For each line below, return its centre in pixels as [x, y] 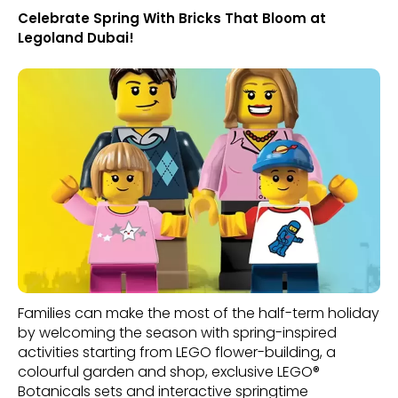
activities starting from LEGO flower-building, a [177, 352]
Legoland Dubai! [76, 38]
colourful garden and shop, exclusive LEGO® [169, 371]
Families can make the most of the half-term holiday [199, 313]
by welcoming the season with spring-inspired [177, 332]
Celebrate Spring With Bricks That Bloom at [172, 19]
